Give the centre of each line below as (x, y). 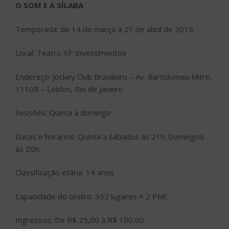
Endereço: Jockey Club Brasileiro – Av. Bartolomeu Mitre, (114, 76)
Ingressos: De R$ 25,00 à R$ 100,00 (80, 220)
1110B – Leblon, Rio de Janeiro (69, 89)
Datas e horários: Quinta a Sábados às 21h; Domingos (110, 136)
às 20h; (28, 148)
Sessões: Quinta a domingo (63, 113)
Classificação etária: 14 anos (65, 173)
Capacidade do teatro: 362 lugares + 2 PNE (91, 196)
